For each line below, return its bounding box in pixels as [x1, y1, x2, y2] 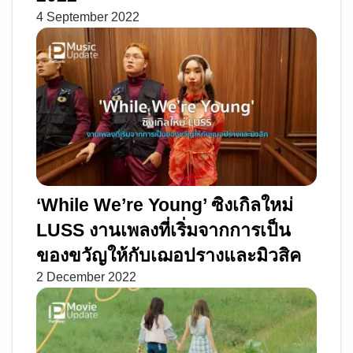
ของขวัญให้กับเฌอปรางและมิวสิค [36, 244, 301, 266]
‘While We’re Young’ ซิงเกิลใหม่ [36, 194, 293, 215]
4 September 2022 [36, 9, 139, 28]
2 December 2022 [36, 268, 136, 287]
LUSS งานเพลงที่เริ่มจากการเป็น [36, 219, 291, 240]
